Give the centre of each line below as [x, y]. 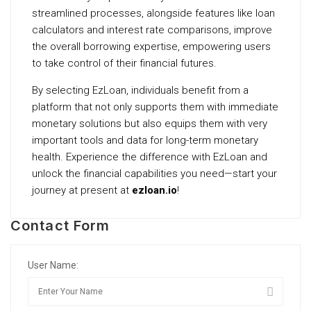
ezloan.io [154, 190]
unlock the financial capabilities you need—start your [154, 173]
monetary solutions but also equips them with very [150, 123]
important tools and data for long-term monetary [145, 140]
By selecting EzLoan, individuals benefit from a [140, 90]
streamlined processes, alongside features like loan [153, 13]
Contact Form [60, 225]
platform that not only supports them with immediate [155, 107]
